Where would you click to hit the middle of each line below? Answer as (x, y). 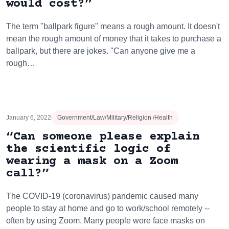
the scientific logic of (88, 149)
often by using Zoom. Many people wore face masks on (106, 221)
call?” (28, 174)
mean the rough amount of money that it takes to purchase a (114, 39)
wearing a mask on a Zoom (92, 161)
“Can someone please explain (103, 137)
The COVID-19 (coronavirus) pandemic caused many (102, 196)
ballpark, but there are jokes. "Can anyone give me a (101, 51)
